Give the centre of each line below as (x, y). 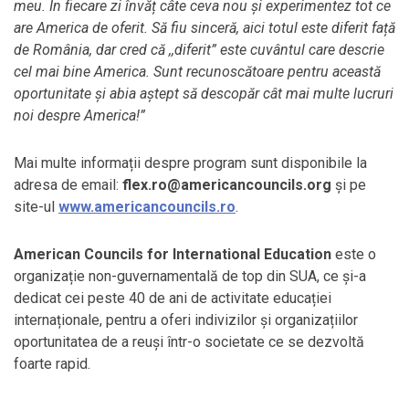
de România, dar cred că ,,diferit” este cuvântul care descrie (199, 49)
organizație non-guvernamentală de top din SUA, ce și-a (190, 276)
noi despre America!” (79, 115)
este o (356, 254)
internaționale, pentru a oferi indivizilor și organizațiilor (186, 320)
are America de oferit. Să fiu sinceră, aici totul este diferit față (204, 27)
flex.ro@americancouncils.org (227, 184)
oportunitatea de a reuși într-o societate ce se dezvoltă (189, 341)
